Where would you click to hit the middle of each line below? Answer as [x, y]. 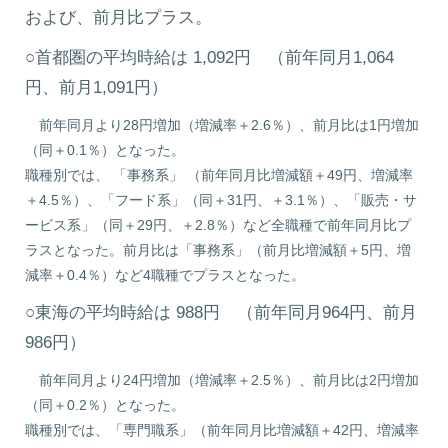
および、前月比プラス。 [119, 17]
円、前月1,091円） [97, 87]
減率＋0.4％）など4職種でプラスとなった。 [165, 275]
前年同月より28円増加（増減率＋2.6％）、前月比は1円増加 [222, 125]
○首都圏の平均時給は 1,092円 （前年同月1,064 [210, 57]
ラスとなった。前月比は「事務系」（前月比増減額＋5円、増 [218, 250]
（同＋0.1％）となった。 [105, 150]
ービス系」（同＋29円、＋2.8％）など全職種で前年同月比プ [218, 225]
